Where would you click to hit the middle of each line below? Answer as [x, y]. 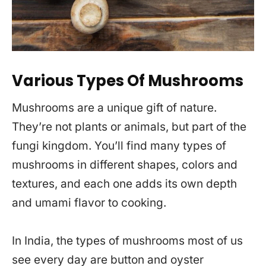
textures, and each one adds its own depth [124, 184]
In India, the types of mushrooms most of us [127, 241]
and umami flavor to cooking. [89, 203]
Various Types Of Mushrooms [128, 81]
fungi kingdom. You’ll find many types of [119, 146]
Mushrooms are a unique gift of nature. [114, 108]
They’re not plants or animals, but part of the [129, 127]
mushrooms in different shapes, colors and [125, 165]
